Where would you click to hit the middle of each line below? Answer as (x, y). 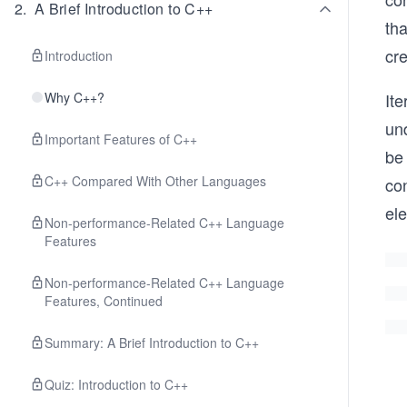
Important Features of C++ (121, 139)
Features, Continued (104, 301)
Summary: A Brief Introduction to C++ (152, 342)
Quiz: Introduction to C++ (116, 384)
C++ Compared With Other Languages (155, 181)
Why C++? (74, 97)
